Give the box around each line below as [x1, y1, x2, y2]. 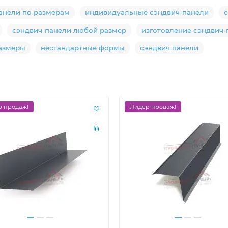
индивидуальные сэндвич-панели [85, 8, 209, 17]
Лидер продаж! [130, 103, 176, 111]
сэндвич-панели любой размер [12, 26, 126, 35]
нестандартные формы [41, 44, 125, 52]
